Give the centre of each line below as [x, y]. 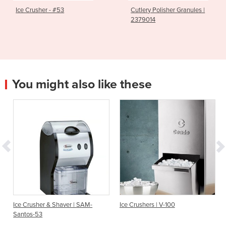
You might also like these [82, 84]
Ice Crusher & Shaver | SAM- [53, 205]
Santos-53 [28, 215]
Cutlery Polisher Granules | [168, 10]
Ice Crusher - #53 [40, 10]
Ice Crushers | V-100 [147, 205]
